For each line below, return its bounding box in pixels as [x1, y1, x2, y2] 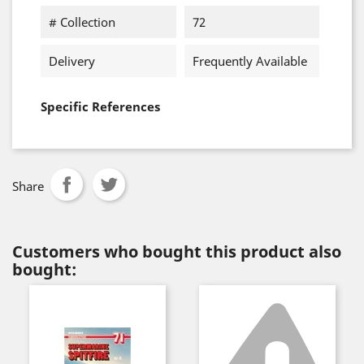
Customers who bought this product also [12, 240, 341, 262]
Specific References [41, 98, 160, 115]
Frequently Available [192, 53, 307, 69]
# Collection [49, 14, 115, 30]
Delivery [49, 53, 95, 69]
